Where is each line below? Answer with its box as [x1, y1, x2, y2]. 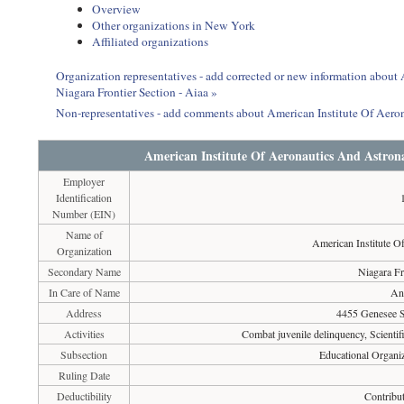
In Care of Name [48, 285, 120, 299]
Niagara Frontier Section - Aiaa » [56, 84, 218, 100]
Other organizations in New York [92, 17, 256, 33]
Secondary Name [47, 264, 121, 279]
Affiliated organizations [92, 33, 209, 50]
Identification [56, 190, 113, 205]
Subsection [60, 347, 108, 362]
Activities [63, 326, 105, 341]
